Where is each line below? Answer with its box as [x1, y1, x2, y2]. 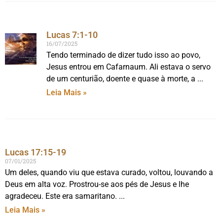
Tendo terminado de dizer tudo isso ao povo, [46, 50, 201, 60]
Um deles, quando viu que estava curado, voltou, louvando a [5, 168, 213, 177]
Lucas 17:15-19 [5, 147, 66, 157]
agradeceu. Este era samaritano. [5, 191, 117, 201]
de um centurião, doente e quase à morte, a [46, 74, 196, 83]
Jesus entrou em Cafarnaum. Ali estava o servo [46, 62, 211, 72]
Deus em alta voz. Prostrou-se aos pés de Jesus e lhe [5, 180, 189, 189]
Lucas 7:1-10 [46, 30, 98, 40]
